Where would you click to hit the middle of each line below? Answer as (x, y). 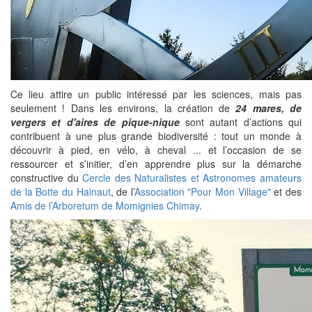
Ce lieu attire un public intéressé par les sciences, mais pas (156, 94)
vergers (28, 122)
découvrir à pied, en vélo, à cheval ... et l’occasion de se (156, 150)
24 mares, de (269, 108)
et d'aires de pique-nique (116, 122)
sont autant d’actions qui (240, 122)
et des (286, 192)
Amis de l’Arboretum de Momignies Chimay (105, 206)
